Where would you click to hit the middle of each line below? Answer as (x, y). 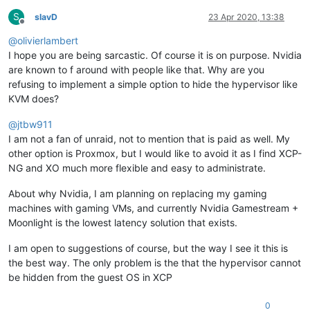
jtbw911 (35, 125)
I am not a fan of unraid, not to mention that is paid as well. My (149, 139)
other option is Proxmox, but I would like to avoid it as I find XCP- (155, 154)
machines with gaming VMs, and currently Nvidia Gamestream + (153, 208)
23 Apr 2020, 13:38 (246, 17)
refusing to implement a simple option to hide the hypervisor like (153, 84)
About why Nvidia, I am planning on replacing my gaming (138, 194)
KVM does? (34, 99)
